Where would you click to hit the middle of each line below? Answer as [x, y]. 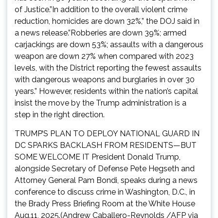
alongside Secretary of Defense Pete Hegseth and [105, 169]
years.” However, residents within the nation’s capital [106, 91]
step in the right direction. [60, 115]
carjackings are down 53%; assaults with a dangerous [109, 45]
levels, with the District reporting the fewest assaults [108, 68]
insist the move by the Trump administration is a [100, 103]
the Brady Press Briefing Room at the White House [105, 204]
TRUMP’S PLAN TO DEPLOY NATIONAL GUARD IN [107, 134]
